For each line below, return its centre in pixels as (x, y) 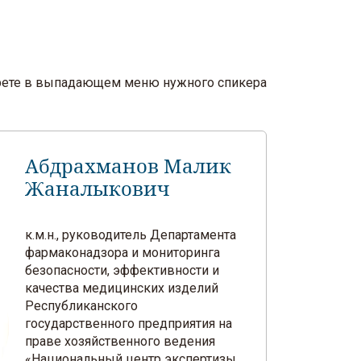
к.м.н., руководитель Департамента (131, 235)
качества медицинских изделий (122, 288)
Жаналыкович (98, 189)
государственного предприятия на (129, 324)
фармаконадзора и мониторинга (123, 253)
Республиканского (82, 306)
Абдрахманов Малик (129, 167)
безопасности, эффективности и (122, 270)
